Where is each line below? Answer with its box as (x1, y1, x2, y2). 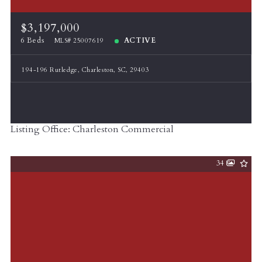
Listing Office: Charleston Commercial (11, 122, 174, 136)
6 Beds (20, 36, 44, 46)
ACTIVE (123, 36, 156, 46)
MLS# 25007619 (54, 36, 104, 46)
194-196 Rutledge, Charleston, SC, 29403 (22, 65, 150, 75)
